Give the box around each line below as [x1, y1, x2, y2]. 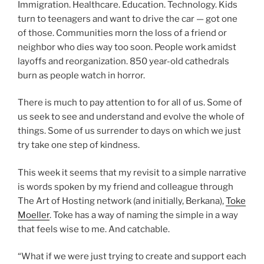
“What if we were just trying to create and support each [18, 251, 246, 262]
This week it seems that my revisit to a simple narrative [18, 167, 246, 178]
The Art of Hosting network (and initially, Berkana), [18, 195, 226, 206]
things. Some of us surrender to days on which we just [18, 126, 241, 137]
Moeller [18, 209, 49, 220]
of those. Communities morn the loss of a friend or [18, 27, 227, 38]
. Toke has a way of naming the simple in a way [49, 209, 238, 220]
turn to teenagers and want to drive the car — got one [18, 13, 237, 24]
